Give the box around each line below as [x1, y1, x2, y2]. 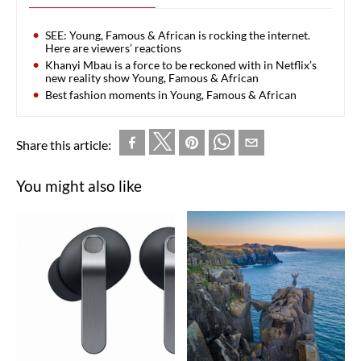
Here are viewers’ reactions [45, 40, 181, 55]
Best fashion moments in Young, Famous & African [45, 87, 297, 102]
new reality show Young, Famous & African [45, 70, 259, 85]
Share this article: [16, 136, 111, 152]
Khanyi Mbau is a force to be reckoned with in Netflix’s [45, 57, 317, 72]
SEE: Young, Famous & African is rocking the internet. [45, 27, 310, 42]
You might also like [16, 176, 142, 195]
